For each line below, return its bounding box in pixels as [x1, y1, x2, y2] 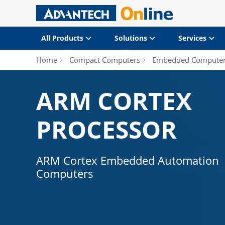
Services [178, 33, 208, 43]
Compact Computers [69, 55, 140, 65]
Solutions [114, 33, 149, 43]
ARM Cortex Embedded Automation [36, 153, 219, 168]
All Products [41, 33, 85, 43]
